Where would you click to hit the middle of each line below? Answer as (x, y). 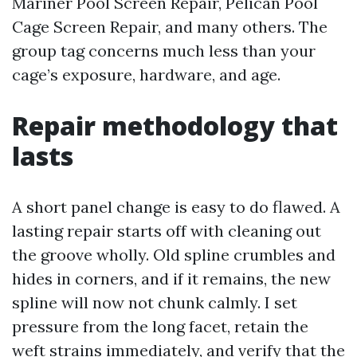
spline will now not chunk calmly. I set (155, 302)
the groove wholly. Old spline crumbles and (174, 255)
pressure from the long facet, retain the (160, 326)
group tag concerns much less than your (164, 51)
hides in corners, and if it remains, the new (171, 279)
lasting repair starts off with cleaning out (167, 231)
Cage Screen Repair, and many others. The (170, 27)
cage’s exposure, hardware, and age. (146, 75)
